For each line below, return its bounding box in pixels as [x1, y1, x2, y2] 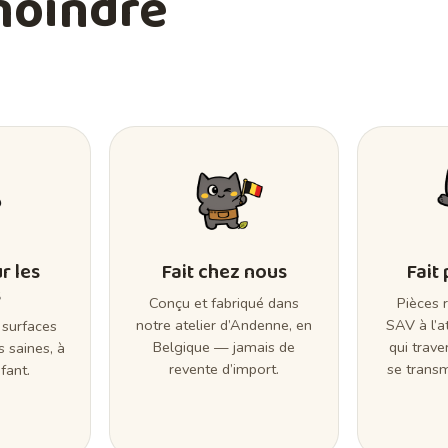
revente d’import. [168, 359, 279, 380]
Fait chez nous [160, 256, 287, 289]
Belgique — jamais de [152, 337, 295, 358]
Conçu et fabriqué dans [148, 293, 299, 314]
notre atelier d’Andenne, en [135, 315, 312, 336]
